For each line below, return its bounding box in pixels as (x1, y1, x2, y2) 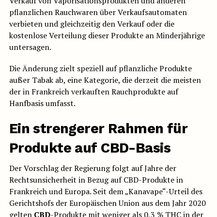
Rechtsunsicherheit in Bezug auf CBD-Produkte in (9, 174, 183, 186)
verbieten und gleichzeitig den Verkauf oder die (9, 18, 174, 30)
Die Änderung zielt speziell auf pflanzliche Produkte (9, 63, 192, 74)
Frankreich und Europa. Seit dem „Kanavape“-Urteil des (9, 186, 202, 197)
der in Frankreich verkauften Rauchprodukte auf (9, 86, 178, 97)
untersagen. (9, 42, 51, 53)
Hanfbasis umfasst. (9, 98, 76, 109)
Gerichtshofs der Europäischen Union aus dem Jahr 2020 (9, 198, 206, 209)
